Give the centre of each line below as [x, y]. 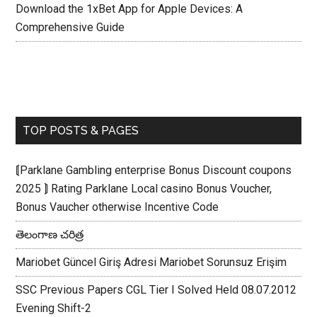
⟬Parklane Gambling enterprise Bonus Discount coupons [154, 170]
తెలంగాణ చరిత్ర [50, 235]
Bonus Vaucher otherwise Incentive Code [117, 207]
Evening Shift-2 [54, 308]
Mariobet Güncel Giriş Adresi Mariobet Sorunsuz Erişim [151, 262]
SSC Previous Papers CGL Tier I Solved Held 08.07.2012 [156, 290]
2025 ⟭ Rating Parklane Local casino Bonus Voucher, [144, 189]
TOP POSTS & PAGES [81, 131]
